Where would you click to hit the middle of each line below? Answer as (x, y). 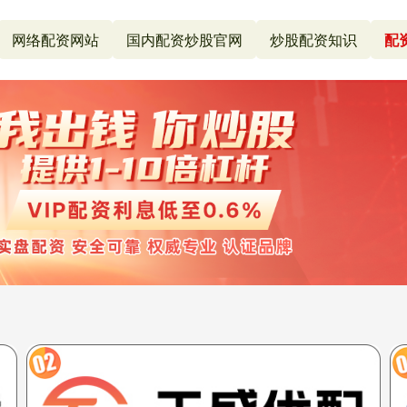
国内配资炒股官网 (184, 40)
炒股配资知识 (313, 40)
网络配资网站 (55, 40)
